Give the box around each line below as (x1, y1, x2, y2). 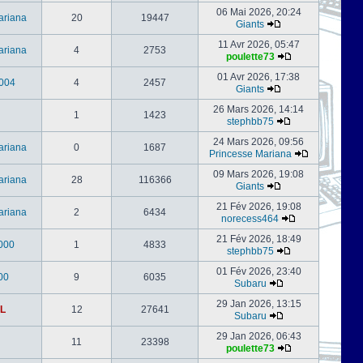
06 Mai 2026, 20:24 (216, 6, 301, 18)
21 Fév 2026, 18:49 (216, 233, 301, 245)
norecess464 (221, 213, 279, 224)
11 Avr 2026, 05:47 (217, 39, 300, 50)
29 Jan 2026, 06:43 (216, 331, 301, 342)
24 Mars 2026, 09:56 (213, 136, 304, 147)
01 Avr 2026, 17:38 (217, 71, 300, 83)
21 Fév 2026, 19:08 (216, 201, 301, 212)
